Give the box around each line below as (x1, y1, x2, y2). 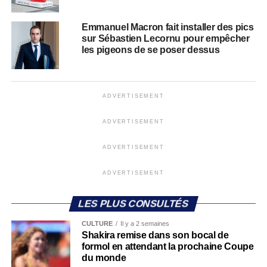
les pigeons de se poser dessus (81, 45, 220, 55)
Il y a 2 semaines (120, 220, 169, 228)
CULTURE (81, 220, 113, 228)
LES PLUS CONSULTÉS (77, 198, 190, 209)
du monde (81, 253, 126, 263)
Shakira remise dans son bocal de (81, 230, 229, 241)
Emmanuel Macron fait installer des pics (81, 22, 254, 33)
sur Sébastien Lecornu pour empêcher (81, 33, 250, 44)
